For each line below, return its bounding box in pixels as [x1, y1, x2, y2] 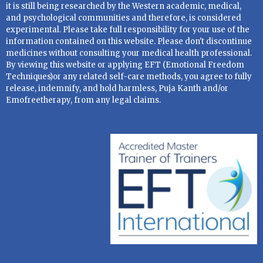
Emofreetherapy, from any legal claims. [6, 95, 161, 106]
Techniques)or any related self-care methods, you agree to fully [6, 72, 252, 82]
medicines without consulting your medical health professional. [6, 48, 252, 59]
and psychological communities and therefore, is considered [6, 13, 241, 23]
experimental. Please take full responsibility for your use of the [6, 25, 249, 35]
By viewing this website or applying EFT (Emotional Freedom [6, 60, 244, 70]
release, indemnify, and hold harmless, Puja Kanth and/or [6, 83, 228, 94]
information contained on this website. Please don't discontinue [6, 36, 252, 47]
